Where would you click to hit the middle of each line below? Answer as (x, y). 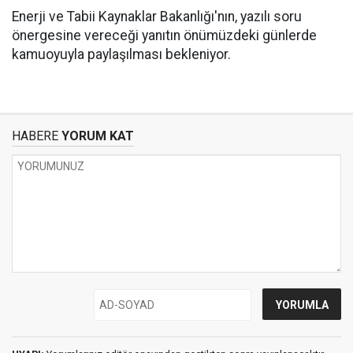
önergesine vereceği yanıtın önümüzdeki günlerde (164, 35)
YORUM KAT (96, 136)
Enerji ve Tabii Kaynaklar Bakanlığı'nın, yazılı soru (157, 17)
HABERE (35, 136)
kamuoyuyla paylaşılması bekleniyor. (121, 54)
